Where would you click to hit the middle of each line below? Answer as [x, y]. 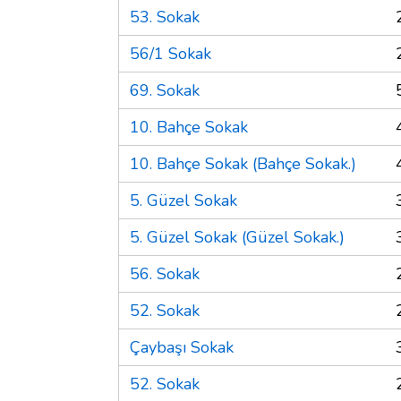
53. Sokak [165, 17]
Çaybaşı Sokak [182, 347]
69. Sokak [165, 90]
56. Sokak [165, 273]
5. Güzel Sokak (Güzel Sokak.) [237, 237]
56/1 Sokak [171, 53]
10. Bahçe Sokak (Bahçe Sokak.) [243, 163]
